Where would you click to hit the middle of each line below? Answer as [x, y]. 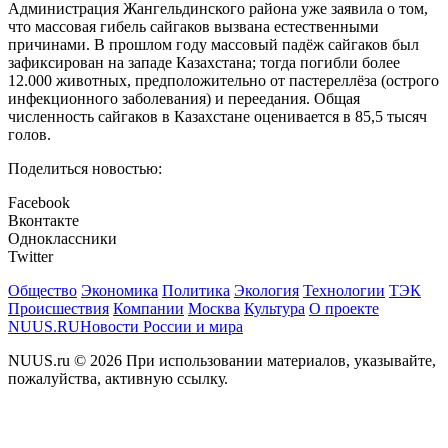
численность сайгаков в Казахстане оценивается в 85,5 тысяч [217, 117]
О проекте [344, 309]
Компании [148, 309]
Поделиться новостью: [85, 169]
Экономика [119, 291]
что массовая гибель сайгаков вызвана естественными [193, 27]
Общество [42, 291]
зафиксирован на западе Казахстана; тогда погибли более [204, 63]
